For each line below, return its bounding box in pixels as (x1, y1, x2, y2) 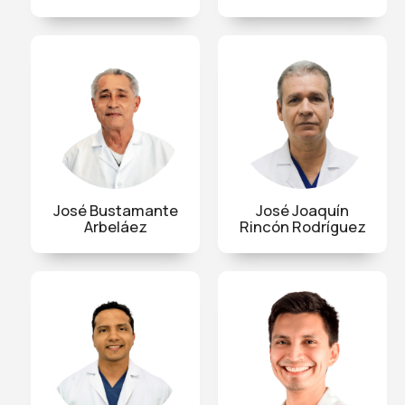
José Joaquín (256, 199, 349, 221)
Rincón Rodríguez (239, 215, 366, 237)
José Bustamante (52, 199, 178, 221)
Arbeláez (83, 215, 147, 237)
